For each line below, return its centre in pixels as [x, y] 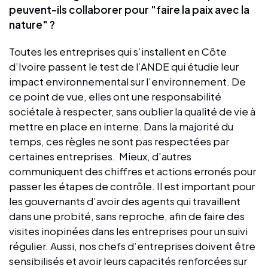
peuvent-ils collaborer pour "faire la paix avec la [129, 9]
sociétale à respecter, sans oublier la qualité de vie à [132, 111]
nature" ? [33, 24]
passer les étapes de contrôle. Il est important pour [132, 186]
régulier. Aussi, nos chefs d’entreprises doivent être [132, 246]
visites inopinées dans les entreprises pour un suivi [128, 231]
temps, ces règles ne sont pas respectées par [119, 141]
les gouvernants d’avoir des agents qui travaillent [125, 201]
